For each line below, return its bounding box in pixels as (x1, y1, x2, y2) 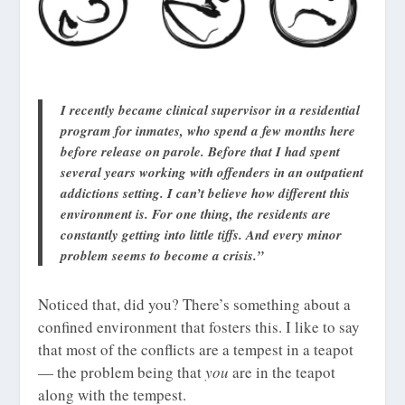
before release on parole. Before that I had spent (61, 142, 341, 162)
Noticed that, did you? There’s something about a (38, 294, 352, 316)
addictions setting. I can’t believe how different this (61, 184, 351, 203)
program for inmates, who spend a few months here (61, 121, 356, 141)
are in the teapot (232, 362, 336, 383)
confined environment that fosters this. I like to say (38, 316, 361, 338)
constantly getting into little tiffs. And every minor (61, 225, 343, 245)
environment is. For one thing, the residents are (61, 204, 332, 224)
